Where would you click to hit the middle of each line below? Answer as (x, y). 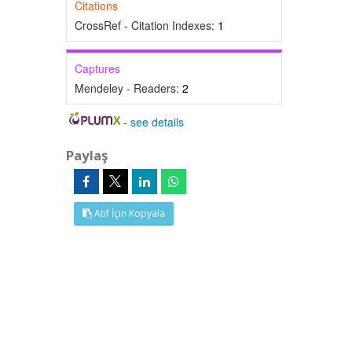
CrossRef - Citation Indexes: (146, 25)
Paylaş (86, 155)
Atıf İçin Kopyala (128, 213)
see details (158, 122)
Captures (97, 68)
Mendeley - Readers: (128, 88)
